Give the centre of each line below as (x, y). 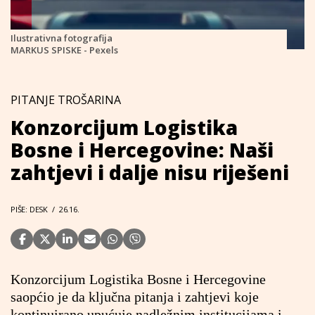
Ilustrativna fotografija (62, 38)
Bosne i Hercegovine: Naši (142, 150)
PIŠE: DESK (29, 209)
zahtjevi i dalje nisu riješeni (150, 172)
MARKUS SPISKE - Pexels (64, 50)
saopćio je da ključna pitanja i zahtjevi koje (135, 297)
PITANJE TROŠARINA (66, 100)
